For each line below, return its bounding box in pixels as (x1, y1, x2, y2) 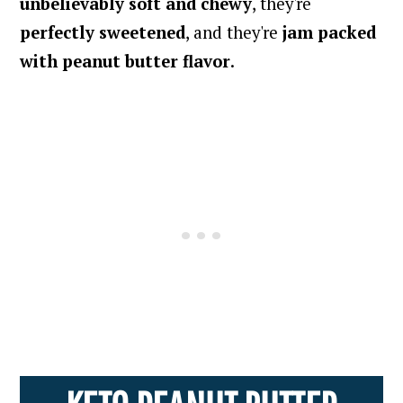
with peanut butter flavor (20, 50, 231, 73)
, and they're (185, 22, 283, 44)
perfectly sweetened (20, 22, 186, 44)
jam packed (282, 22, 377, 44)
